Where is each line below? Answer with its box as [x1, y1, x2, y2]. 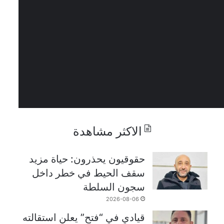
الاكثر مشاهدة [72, 123, 142, 138]
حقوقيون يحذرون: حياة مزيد [29, 152, 145, 165]
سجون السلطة [83, 180, 145, 193]
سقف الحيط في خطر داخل [32, 166, 145, 179]
